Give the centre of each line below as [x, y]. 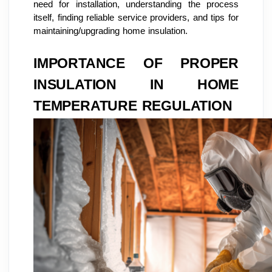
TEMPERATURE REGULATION [133, 106]
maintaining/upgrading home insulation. [110, 31]
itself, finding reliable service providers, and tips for [136, 18]
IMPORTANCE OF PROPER [136, 63]
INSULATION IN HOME [136, 84]
